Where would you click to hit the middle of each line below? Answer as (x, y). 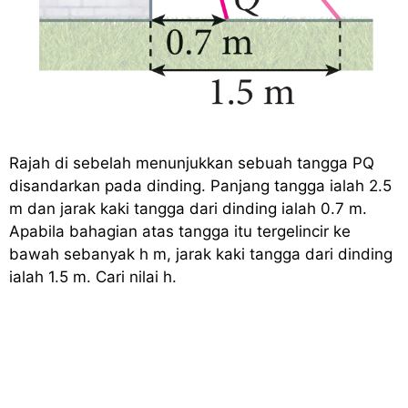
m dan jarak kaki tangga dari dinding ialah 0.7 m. (188, 209)
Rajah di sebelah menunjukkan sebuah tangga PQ (192, 163)
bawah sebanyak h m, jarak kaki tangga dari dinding (201, 255)
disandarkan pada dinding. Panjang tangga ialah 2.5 (200, 186)
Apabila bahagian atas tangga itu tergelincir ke (180, 232)
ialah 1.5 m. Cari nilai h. (93, 277)
